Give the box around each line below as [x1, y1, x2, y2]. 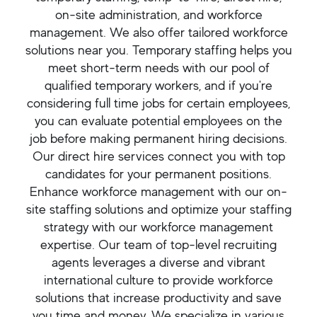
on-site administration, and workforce [54, 6, 263, 23]
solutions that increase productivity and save [35, 289, 282, 306]
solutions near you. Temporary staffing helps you [25, 41, 292, 59]
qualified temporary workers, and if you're [45, 76, 272, 94]
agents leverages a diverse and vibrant [52, 253, 265, 271]
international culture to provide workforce [44, 271, 273, 289]
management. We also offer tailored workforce [29, 23, 288, 41]
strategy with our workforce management [44, 218, 273, 236]
